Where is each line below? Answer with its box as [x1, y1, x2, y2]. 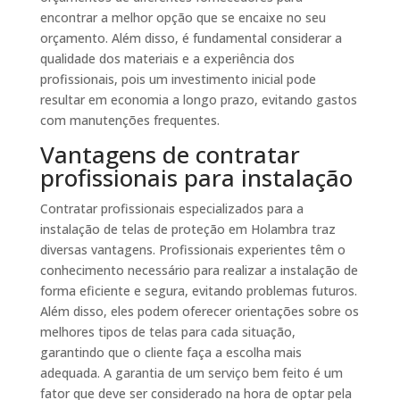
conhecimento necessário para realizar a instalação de [39, 262, 358, 279]
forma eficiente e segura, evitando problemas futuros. [39, 282, 357, 300]
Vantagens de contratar [39, 138, 300, 171]
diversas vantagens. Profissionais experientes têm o [39, 241, 346, 259]
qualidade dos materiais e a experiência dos [39, 50, 295, 68]
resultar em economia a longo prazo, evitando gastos [39, 91, 357, 109]
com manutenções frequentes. [39, 112, 220, 129]
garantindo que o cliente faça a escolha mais [39, 344, 302, 362]
